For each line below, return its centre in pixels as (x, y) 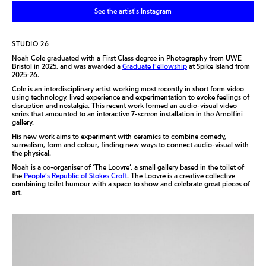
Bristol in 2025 (34, 66)
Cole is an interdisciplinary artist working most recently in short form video (128, 89)
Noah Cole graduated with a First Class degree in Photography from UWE (127, 58)
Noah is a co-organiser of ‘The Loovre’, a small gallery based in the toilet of (128, 167)
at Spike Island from (218, 66)
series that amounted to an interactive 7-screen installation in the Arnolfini (127, 114)
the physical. (32, 153)
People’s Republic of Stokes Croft (75, 175)
